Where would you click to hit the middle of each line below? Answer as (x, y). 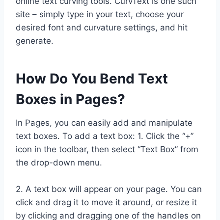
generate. (35, 41)
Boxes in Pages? (70, 99)
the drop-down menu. (59, 162)
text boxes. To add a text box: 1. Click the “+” (105, 136)
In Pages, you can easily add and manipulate (104, 123)
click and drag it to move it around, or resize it (106, 202)
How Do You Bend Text (92, 78)
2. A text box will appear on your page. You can (109, 189)
